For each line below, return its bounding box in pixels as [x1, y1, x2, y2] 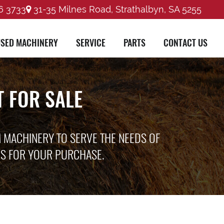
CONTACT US [163, 36, 207, 49]
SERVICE [76, 36, 105, 49]
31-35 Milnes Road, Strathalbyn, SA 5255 [31, 4, 201, 14]
